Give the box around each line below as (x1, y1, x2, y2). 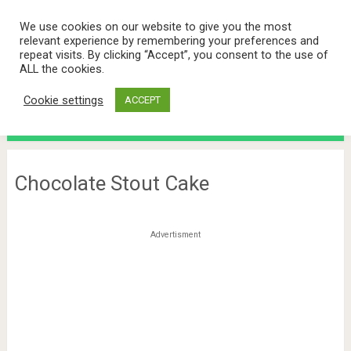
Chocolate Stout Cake (13, 172, 209, 195)
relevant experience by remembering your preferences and (20, 34, 319, 48)
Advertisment (150, 230, 201, 240)
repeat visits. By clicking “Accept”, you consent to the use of (20, 48, 328, 62)
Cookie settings (24, 92, 103, 107)
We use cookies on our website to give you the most (20, 20, 291, 34)
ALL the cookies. (20, 62, 104, 76)
